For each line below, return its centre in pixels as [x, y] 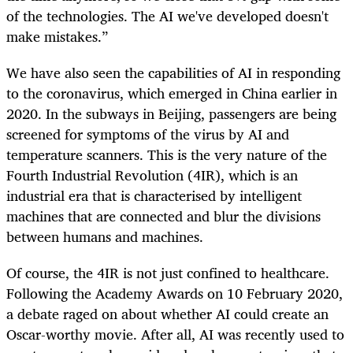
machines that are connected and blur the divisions [163, 216]
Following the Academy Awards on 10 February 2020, [175, 294]
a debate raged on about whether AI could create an [167, 314]
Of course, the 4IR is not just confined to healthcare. [168, 273]
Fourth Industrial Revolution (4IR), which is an [152, 175]
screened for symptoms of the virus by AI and [148, 134]
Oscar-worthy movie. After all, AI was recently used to [175, 334]
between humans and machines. [105, 237]
